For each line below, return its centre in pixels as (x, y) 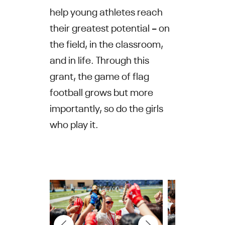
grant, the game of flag (99, 75)
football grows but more (101, 91)
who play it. (74, 123)
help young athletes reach (106, 11)
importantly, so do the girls (106, 107)
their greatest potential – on (109, 27)
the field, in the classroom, (106, 43)
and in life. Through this (99, 59)
